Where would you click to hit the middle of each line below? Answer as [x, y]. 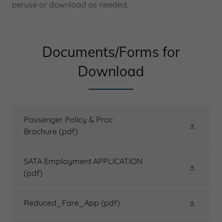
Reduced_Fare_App [61, 203]
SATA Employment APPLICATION [83, 161]
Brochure [40, 131]
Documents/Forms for [111, 52]
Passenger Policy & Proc [68, 119]
